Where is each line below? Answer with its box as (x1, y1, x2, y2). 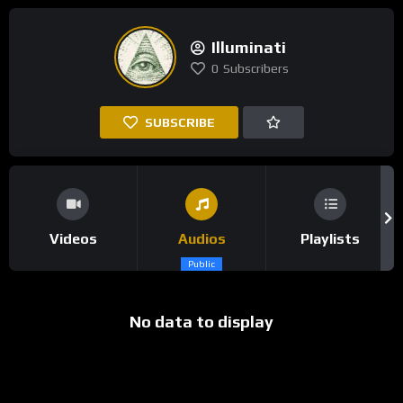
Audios (177, 230, 226, 248)
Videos (49, 230, 97, 248)
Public (188, 259, 215, 270)
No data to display (130, 312, 273, 332)
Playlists (300, 230, 360, 248)
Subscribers (223, 60, 289, 76)
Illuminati (211, 37, 286, 57)
